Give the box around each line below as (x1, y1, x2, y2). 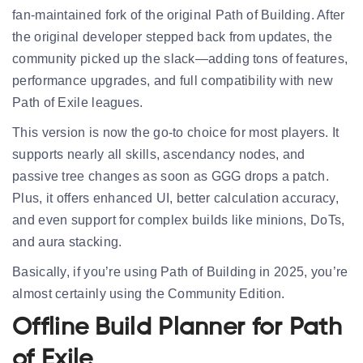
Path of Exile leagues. (12, 95, 143, 109)
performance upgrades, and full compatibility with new (12, 73, 333, 88)
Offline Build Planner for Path (12, 315, 342, 340)
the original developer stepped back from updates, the (12, 29, 332, 44)
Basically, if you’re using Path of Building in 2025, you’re (12, 264, 348, 279)
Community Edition (168, 286, 282, 301)
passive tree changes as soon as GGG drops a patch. (12, 169, 329, 183)
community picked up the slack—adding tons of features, (12, 51, 348, 66)
